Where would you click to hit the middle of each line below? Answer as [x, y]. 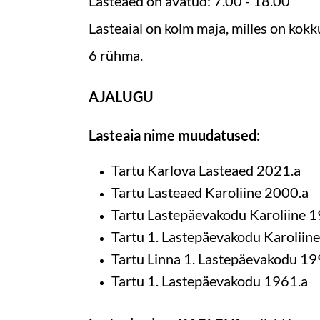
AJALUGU [121, 96]
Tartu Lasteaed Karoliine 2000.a [210, 192]
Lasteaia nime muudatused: [174, 135]
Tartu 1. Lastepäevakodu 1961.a [209, 280]
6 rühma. [115, 55]
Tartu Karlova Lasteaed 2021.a [206, 170]
